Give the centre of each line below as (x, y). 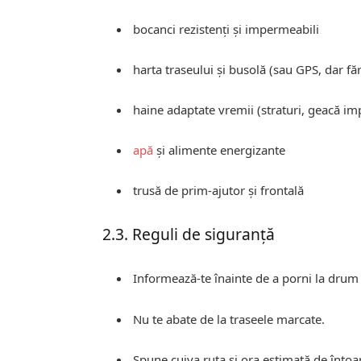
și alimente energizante (220, 150)
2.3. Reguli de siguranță (189, 234)
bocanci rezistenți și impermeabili (226, 29)
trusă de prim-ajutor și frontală (219, 191)
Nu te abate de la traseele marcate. (229, 319)
